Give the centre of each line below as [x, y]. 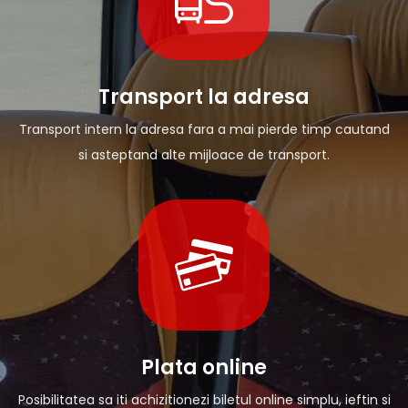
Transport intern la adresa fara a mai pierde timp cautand [204, 129]
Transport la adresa [204, 97]
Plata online [204, 367]
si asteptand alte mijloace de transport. [204, 154]
